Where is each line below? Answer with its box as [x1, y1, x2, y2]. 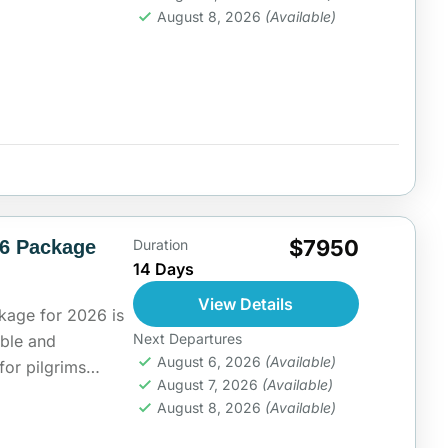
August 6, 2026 [156, 352, 265, 370]
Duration [132, 235, 188, 253]
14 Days [132, 258, 194, 279]
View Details [198, 293, 294, 314]
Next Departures [132, 329, 242, 347]
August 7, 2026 [156, 375, 262, 393]
